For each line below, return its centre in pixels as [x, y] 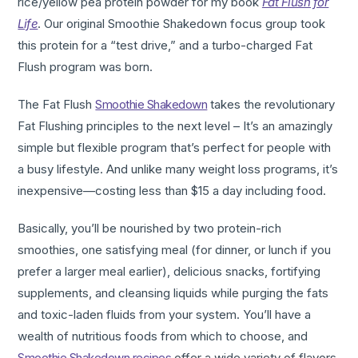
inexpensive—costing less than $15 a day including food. [172, 191]
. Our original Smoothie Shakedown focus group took [182, 24]
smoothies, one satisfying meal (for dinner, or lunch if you [175, 250]
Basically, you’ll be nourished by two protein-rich [150, 229]
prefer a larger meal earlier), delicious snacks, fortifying [169, 272]
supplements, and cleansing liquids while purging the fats [173, 293]
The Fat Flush [57, 105]
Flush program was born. [86, 67]
